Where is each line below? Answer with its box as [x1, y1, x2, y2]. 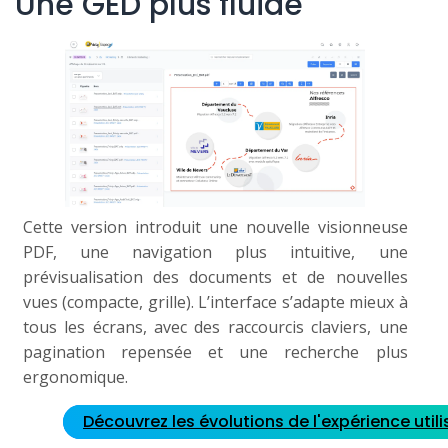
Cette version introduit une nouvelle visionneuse [22, 216, 408, 239]
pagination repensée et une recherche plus [22, 341, 408, 364]
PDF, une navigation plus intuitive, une [22, 241, 408, 264]
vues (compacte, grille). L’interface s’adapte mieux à [22, 291, 408, 314]
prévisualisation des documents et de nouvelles [22, 266, 408, 289]
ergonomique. [22, 366, 128, 389]
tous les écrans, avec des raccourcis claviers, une [22, 316, 408, 339]
